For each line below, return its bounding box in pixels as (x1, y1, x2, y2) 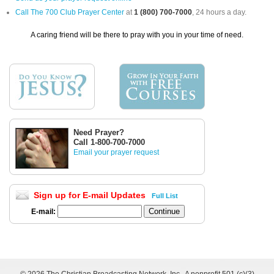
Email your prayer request (73, 148, 159, 157)
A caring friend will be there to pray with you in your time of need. (31, 31, 243, 40)
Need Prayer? (73, 128, 124, 138)
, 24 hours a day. (192, 8, 246, 17)
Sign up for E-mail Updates (34, 190, 149, 201)
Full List (151, 192, 178, 200)
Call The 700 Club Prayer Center (15, 8, 124, 17)
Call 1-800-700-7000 (73, 138, 145, 147)
